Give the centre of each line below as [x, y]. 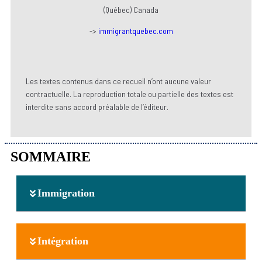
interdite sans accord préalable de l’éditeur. [97, 107]
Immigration [66, 193]
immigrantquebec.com [135, 31]
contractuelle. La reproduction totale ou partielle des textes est [130, 94]
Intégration [63, 241]
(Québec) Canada [131, 10]
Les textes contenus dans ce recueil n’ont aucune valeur [118, 81]
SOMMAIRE [51, 157]
